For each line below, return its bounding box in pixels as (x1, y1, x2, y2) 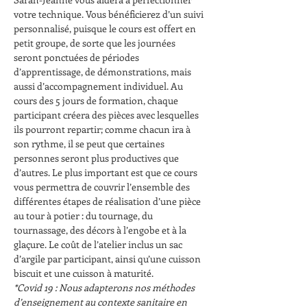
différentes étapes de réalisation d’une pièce (14, 194, 203, 208)
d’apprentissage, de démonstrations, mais (14, 64, 193, 78)
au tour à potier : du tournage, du (14, 208, 155, 222)
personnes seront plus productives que (14, 151, 181, 164)
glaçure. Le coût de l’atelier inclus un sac (14, 237, 184, 251)
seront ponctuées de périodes (14, 50, 141, 64)
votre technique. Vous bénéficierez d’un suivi (14, 7, 206, 21)
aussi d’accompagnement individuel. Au (14, 79, 185, 93)
